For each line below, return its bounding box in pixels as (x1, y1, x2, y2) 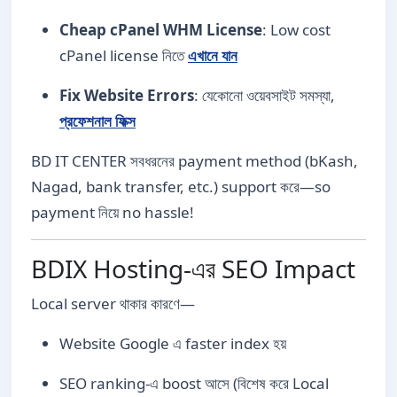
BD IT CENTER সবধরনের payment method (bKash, (31, 150, 358, 171)
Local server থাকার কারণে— (31, 292, 195, 314)
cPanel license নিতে (59, 44, 188, 66)
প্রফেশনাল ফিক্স (59, 110, 136, 131)
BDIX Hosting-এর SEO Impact (31, 251, 355, 285)
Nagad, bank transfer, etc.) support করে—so (31, 175, 331, 197)
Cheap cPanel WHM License (59, 19, 262, 40)
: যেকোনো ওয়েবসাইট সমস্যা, (194, 84, 335, 105)
